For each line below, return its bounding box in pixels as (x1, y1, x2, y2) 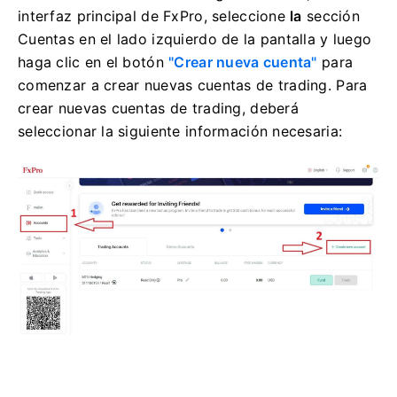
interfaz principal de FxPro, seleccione (18, 6, 291, 25)
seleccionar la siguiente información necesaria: (18, 121, 343, 140)
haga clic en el (18, 52, 123, 71)
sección (301, 6, 361, 25)
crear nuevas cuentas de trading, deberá (18, 98, 299, 117)
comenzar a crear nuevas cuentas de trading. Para (18, 75, 368, 94)
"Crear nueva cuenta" (168, 52, 317, 71)
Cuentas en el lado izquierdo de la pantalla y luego (18, 29, 372, 48)
